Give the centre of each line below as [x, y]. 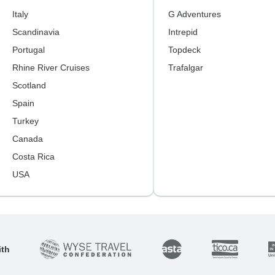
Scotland [29, 85]
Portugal [28, 50]
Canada [27, 139]
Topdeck [184, 50]
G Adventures [194, 14]
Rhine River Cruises [51, 68]
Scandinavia [36, 32]
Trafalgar [185, 68]
